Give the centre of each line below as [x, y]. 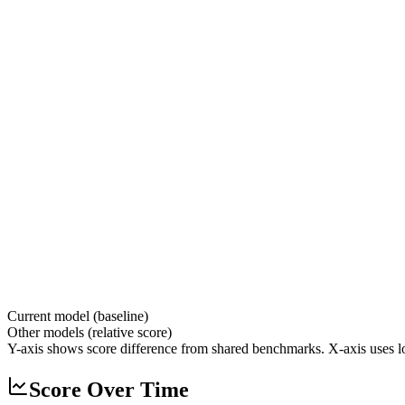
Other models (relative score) [89, 333]
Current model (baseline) [78, 316]
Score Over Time [109, 390]
